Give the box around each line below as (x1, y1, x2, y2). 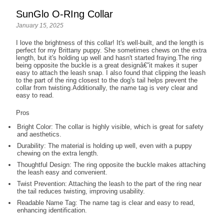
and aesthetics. (17, 130, 62, 138)
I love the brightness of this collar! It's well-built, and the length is (16, 38, 204, 46)
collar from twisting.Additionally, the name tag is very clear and (16, 83, 198, 91)
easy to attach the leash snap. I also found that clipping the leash (16, 68, 206, 76)
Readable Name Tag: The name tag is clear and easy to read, (17, 198, 195, 206)
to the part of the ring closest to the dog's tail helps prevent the (16, 76, 198, 84)
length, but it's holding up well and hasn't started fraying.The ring (16, 53, 202, 61)
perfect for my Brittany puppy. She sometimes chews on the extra (16, 46, 207, 54)
